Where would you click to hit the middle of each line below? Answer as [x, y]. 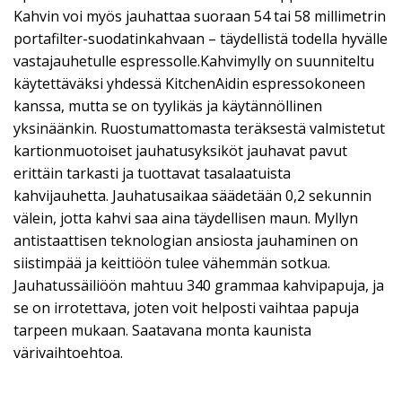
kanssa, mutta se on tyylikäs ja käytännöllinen [168, 106]
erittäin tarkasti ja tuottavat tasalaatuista [152, 173]
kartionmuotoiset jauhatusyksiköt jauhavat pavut [180, 151]
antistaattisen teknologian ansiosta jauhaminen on [186, 240]
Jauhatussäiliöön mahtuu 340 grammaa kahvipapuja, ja [199, 285]
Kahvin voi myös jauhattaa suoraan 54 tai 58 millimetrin [200, 16]
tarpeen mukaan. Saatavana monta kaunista [162, 330]
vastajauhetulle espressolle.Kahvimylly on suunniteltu [194, 61]
